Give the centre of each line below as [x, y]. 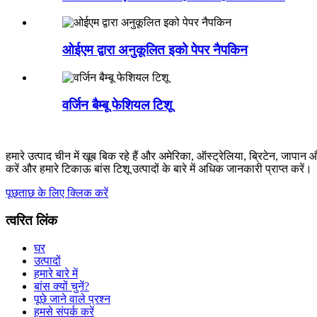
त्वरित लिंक [31, 220]
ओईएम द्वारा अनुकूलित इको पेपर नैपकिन [155, 50]
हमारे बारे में [56, 273]
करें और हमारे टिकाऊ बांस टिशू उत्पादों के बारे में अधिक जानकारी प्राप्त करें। [159, 169]
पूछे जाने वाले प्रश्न [72, 299]
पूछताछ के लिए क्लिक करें [57, 193]
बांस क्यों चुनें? [62, 286]
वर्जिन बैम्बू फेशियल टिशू [117, 105]
